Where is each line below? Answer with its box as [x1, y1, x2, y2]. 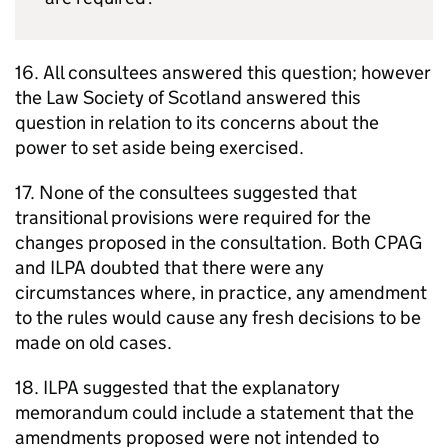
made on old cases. [15, 331, 172, 354]
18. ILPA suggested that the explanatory [15, 376, 340, 399]
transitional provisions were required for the [15, 206, 371, 229]
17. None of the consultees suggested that [15, 181, 357, 204]
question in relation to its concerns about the [15, 111, 379, 134]
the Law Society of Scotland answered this [15, 86, 361, 109]
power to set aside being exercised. [15, 136, 304, 159]
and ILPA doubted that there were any [15, 256, 324, 279]
